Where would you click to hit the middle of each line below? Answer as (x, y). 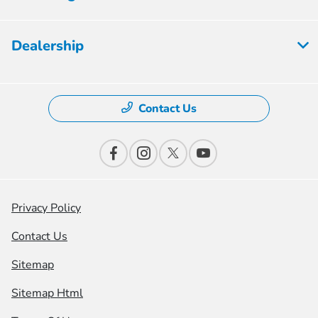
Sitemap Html (47, 294)
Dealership (48, 46)
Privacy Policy (46, 208)
